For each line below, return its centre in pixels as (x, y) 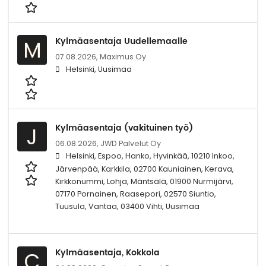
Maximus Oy (123, 57)
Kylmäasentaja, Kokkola (107, 252)
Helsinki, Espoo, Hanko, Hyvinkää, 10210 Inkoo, (150, 156)
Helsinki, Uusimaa (99, 69)
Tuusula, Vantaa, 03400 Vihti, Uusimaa (127, 206)
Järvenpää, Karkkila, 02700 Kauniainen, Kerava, (145, 169)
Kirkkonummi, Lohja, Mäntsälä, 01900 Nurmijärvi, (144, 181)
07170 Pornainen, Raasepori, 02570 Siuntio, (136, 194)
